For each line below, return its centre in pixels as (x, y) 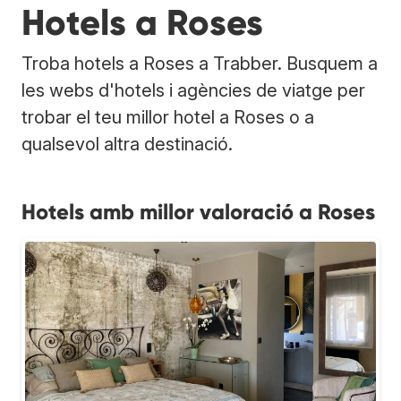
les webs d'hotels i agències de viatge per (193, 90)
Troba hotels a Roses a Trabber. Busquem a (200, 63)
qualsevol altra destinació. (127, 144)
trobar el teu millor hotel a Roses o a (168, 117)
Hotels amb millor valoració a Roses (198, 211)
